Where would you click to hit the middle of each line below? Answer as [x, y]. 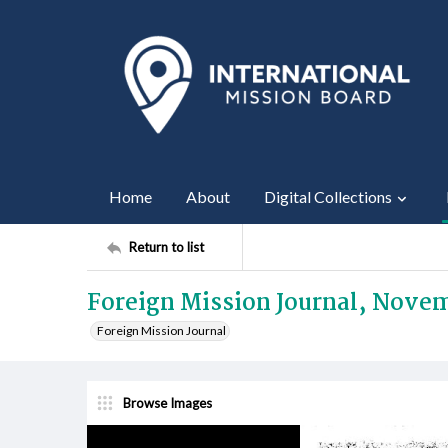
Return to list [166, 246]
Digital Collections [328, 196]
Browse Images [167, 402]
